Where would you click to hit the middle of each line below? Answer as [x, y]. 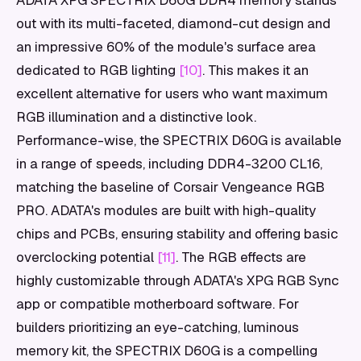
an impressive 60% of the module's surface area [166, 47]
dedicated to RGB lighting [98, 70]
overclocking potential [87, 257]
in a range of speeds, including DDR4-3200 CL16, [169, 164]
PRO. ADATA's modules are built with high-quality [166, 210]
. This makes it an [255, 70]
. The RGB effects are [241, 257]
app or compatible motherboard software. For [158, 304]
